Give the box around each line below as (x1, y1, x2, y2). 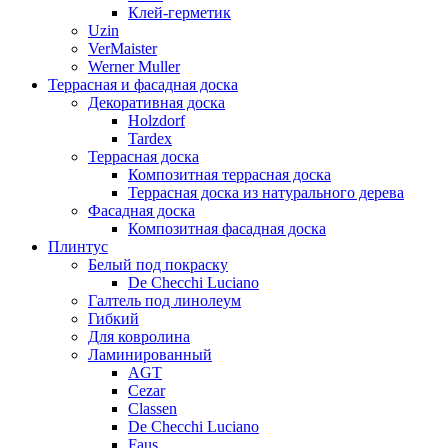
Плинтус (48, 237, 108, 255)
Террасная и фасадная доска (48, 75, 238, 93)
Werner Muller (88, 57, 180, 75)
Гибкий (88, 309, 139, 327)
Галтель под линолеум (88, 291, 241, 309)
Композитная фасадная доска (128, 219, 326, 237)
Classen (128, 399, 177, 417)
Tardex (128, 129, 172, 147)
